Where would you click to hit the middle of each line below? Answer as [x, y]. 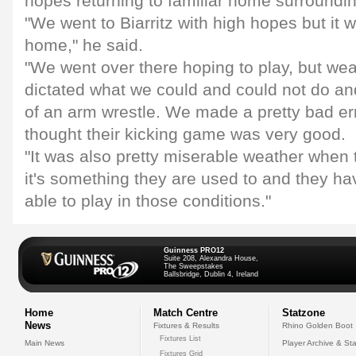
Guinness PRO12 [194, 250]
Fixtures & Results [186, 325]
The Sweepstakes [193, 266]
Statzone [304, 313]
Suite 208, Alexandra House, [211, 258]
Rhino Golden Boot [317, 325]
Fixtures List [180, 339]
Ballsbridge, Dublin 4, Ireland [211, 274]
